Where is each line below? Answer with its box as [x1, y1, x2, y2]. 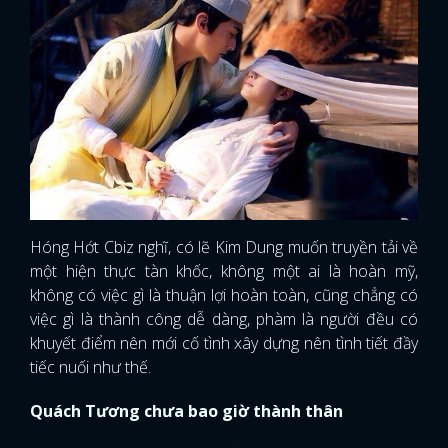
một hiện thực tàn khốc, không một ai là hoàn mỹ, [30, 260, 418, 282]
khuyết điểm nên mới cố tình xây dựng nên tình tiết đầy [30, 332, 418, 354]
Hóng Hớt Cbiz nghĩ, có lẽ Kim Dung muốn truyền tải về [30, 236, 418, 258]
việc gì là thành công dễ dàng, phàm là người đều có [30, 308, 418, 330]
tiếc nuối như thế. [30, 356, 151, 378]
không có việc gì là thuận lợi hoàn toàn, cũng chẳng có [30, 284, 418, 306]
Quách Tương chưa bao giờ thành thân [30, 400, 343, 422]
